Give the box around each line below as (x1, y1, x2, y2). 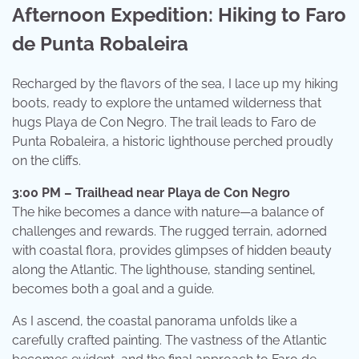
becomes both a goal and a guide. (12, 280, 214, 296)
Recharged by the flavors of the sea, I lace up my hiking (12, 75, 338, 91)
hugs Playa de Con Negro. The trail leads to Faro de (12, 114, 316, 130)
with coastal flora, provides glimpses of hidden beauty (12, 242, 332, 258)
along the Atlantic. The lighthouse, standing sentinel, (12, 261, 316, 277)
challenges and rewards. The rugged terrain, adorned (12, 223, 327, 239)
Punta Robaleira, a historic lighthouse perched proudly (12, 133, 333, 149)
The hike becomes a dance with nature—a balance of (12, 204, 324, 220)
